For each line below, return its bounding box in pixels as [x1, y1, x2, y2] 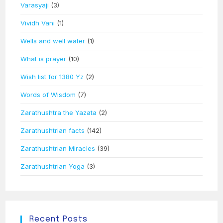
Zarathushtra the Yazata [20, 108, 97, 116]
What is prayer [20, 54, 67, 63]
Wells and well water [20, 36, 86, 45]
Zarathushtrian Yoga [20, 162, 85, 170]
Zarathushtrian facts [20, 126, 85, 134]
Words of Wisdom [20, 90, 76, 99]
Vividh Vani [20, 18, 55, 27]
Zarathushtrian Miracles [20, 144, 96, 152]
